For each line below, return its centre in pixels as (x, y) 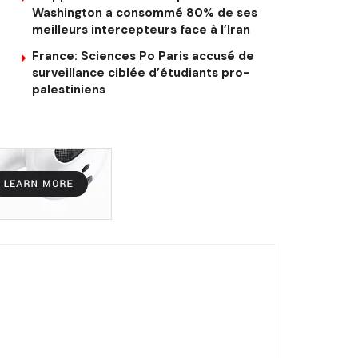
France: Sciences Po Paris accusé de (143, 56)
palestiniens (69, 89)
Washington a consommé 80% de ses (145, 12)
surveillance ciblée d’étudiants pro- (141, 72)
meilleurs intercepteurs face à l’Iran (141, 29)
